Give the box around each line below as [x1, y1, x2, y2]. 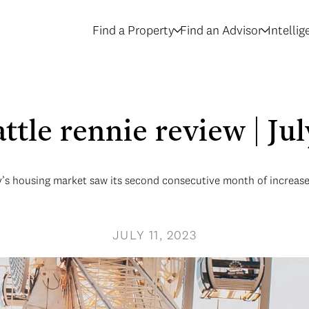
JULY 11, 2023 [112, 227, 197, 243]
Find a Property [92, 22, 175, 38]
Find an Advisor [180, 22, 262, 38]
